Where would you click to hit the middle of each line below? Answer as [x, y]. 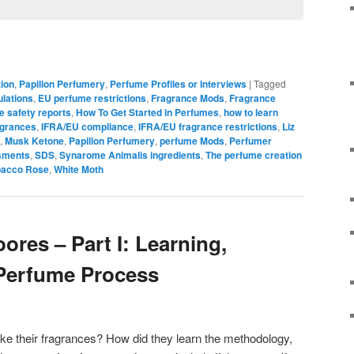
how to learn [251, 113]
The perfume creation [254, 155]
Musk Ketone [34, 141]
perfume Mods [192, 141]
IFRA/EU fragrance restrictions [208, 127]
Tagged [270, 84]
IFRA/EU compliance [87, 127]
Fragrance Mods [188, 98]
